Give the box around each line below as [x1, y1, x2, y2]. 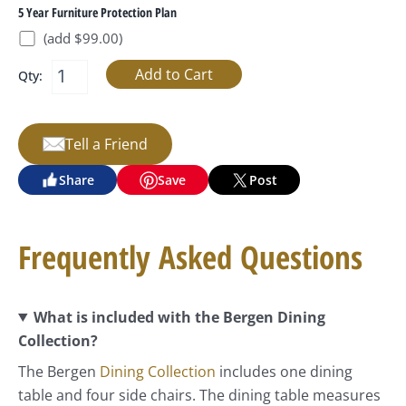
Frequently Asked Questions [18, 236, 362, 279]
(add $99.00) [43, 28, 122, 47]
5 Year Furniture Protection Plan [18, 3, 177, 21]
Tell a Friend [65, 133, 148, 154]
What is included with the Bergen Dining [33, 306, 325, 327]
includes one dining [216, 361, 353, 382]
